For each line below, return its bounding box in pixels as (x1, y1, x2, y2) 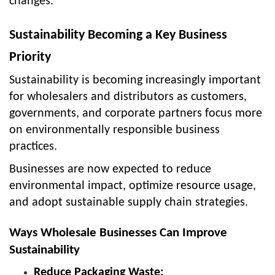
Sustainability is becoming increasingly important (9, 74, 261, 87)
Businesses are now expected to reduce (9, 163, 211, 176)
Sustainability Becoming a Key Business (9, 28, 227, 42)
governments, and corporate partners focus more (9, 107, 262, 120)
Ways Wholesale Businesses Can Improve (9, 226, 227, 239)
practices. (9, 140, 57, 153)
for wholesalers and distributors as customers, (9, 90, 247, 103)
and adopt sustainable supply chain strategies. (9, 196, 248, 209)
